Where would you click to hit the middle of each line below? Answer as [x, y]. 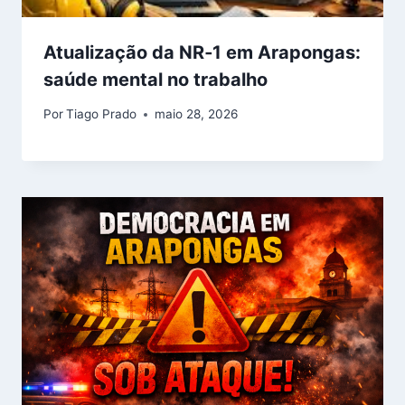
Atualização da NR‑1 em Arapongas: [202, 52]
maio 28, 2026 [197, 114]
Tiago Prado [102, 114]
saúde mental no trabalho [158, 79]
